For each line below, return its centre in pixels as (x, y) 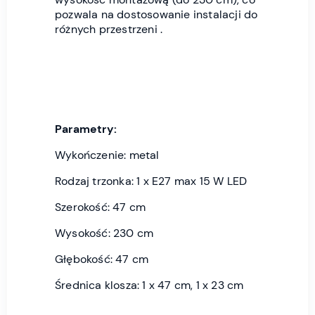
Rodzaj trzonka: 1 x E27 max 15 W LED (151, 181)
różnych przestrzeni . (109, 30)
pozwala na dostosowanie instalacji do (156, 15)
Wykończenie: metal (107, 155)
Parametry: (86, 129)
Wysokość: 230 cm (104, 233)
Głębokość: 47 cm (102, 259)
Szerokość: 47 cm (101, 207)
